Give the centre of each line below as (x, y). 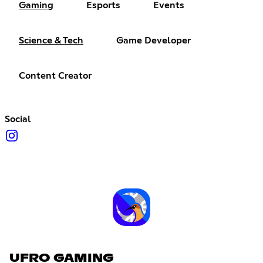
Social (18, 119)
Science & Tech (51, 41)
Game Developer (154, 41)
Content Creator (55, 76)
